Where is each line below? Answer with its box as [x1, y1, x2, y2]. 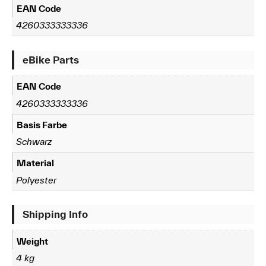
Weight [17, 235, 49, 246]
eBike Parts [23, 54, 79, 66]
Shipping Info [23, 208, 88, 220]
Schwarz [16, 136, 52, 147]
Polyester [16, 174, 57, 185]
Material [17, 157, 55, 169]
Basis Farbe [17, 119, 68, 130]
